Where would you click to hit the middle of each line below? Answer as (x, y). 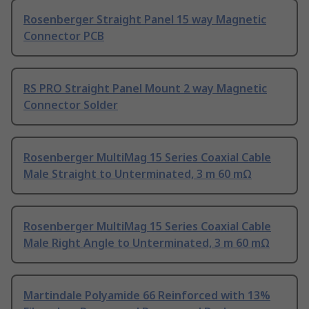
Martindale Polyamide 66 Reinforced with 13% (147, 296)
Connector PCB (64, 36)
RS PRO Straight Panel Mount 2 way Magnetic (145, 89)
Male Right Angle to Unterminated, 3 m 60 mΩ (147, 243)
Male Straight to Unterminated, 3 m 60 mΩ (138, 174)
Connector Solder (71, 105)
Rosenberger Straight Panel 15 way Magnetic (145, 20)
